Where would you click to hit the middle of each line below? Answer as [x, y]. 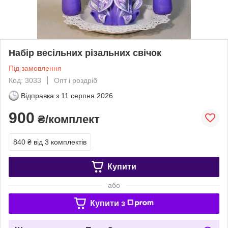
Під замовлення [35, 68]
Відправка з [40, 95]
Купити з [107, 203]
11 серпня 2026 [87, 95]
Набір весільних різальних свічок [85, 53]
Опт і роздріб [76, 80]
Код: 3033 [25, 80]
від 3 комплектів [60, 142]
